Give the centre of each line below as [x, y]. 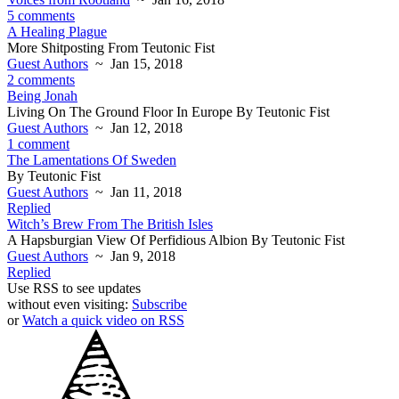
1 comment [38, 144]
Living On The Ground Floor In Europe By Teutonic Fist [168, 112]
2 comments [41, 80]
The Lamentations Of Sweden [92, 160]
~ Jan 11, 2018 [135, 192]
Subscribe [159, 304]
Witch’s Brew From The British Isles [110, 224]
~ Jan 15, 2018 [135, 64]
